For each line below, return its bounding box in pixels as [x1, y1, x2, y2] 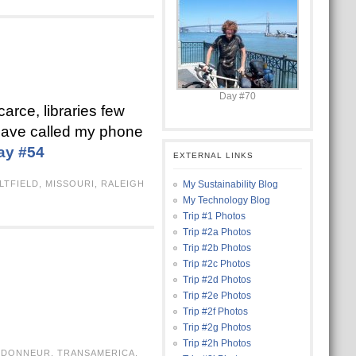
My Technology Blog [182, 195, 270, 206]
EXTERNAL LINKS [172, 151, 253, 160]
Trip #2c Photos [182, 258, 250, 269]
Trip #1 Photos [182, 211, 246, 222]
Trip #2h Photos [182, 338, 251, 349]
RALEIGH [100, 179, 145, 188]
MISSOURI [44, 179, 95, 188]
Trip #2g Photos [182, 322, 251, 333]
